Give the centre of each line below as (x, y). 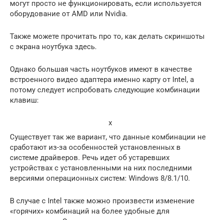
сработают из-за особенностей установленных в (95, 147)
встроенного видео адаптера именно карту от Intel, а (102, 80)
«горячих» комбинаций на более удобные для (90, 211)
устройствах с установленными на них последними (101, 168)
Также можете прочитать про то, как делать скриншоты (107, 36)
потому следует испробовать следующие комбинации (105, 90)
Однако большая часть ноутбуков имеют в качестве (101, 69)
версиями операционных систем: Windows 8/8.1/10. (100, 178)
